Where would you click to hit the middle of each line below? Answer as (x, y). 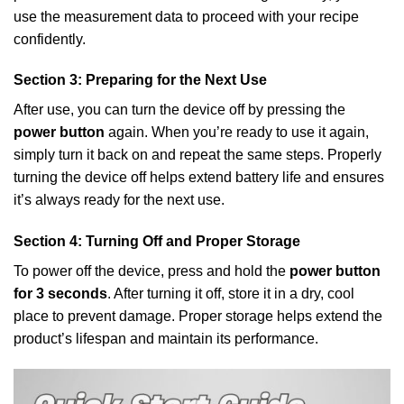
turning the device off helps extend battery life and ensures (199, 178)
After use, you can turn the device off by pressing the (179, 110)
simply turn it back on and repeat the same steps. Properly (197, 155)
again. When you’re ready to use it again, (237, 133)
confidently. (50, 39)
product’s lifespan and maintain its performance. (166, 339)
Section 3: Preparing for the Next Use (140, 80)
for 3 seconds (60, 294)
